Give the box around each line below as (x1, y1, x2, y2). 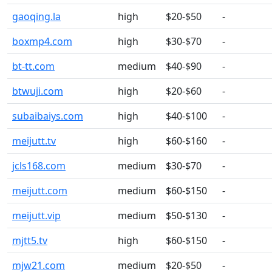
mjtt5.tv (12, 234, 47, 247)
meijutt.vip (12, 209, 61, 222)
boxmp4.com (12, 35, 72, 48)
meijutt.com (12, 184, 67, 197)
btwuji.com (12, 84, 63, 98)
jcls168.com (12, 159, 66, 172)
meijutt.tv (12, 134, 56, 148)
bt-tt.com (12, 59, 55, 73)
